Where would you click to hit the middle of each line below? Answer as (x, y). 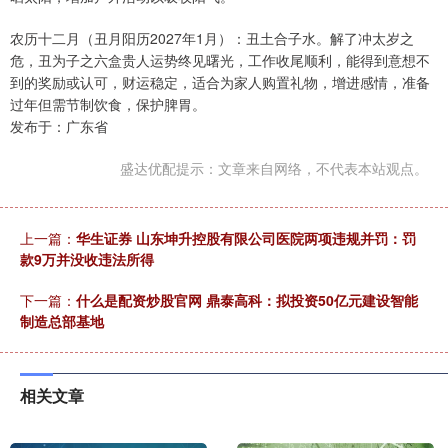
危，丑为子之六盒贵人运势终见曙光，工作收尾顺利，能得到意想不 (220, 59)
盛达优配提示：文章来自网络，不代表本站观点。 (274, 167)
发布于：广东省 (59, 125)
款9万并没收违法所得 (87, 258)
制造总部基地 (62, 320)
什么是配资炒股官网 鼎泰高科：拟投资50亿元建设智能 (247, 299)
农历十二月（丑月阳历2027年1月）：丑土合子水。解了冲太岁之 (212, 37)
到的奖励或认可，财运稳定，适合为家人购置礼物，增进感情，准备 (220, 81)
